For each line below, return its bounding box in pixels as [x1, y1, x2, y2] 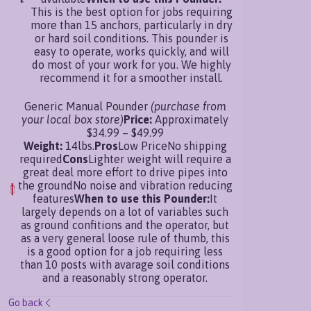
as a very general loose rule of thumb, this [20, 231, 230, 244]
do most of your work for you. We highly [31, 58, 231, 71]
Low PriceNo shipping [117, 139, 227, 152]
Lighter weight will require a [87, 152, 231, 165]
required [19, 152, 62, 165]
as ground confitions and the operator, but [21, 218, 229, 231]
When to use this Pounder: [74, 192, 210, 205]
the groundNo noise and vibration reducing [17, 178, 233, 192]
